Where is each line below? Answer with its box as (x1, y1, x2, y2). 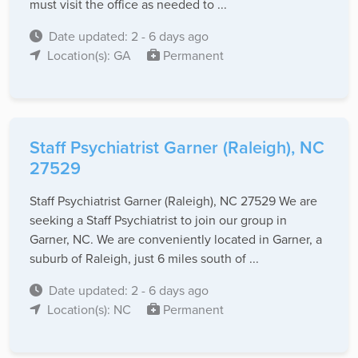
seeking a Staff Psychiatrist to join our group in (30, 211, 287, 229)
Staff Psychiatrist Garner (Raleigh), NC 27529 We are (30, 192, 317, 210)
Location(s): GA (47, 46, 134, 65)
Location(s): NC (47, 300, 134, 319)
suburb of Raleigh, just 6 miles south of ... (30, 249, 259, 268)
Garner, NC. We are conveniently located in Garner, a (30, 230, 322, 249)
